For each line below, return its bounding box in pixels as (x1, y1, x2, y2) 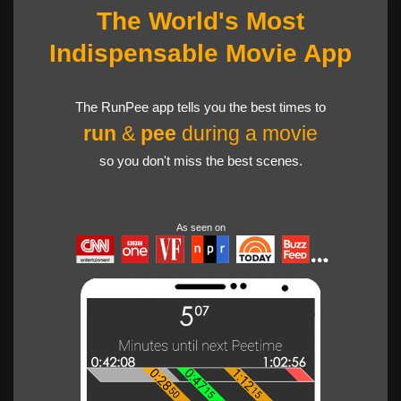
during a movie (176, 123, 318, 145)
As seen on (175, 222, 226, 233)
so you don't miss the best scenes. (98, 153, 303, 168)
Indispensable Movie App (49, 39, 352, 67)
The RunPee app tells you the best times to (75, 99, 326, 115)
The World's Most (97, 7, 304, 35)
